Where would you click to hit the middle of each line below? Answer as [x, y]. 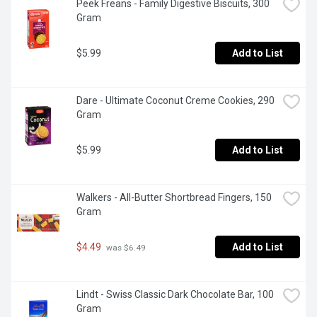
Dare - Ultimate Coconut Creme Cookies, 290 [175, 101]
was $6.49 [125, 247]
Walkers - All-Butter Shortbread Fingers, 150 [174, 198]
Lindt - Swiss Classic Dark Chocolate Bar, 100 [175, 295]
